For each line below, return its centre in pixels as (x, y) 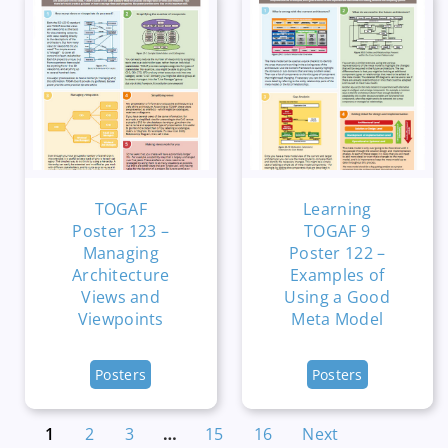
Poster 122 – (337, 252)
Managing (120, 252)
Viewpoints (120, 318)
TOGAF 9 (337, 230)
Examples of (337, 274)
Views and (121, 296)
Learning (337, 208)
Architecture (120, 274)
